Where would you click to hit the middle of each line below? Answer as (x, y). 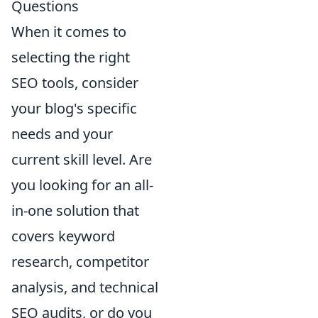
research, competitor (80, 261)
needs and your (62, 133)
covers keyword (63, 236)
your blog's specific (74, 108)
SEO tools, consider (75, 82)
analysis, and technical (85, 287)
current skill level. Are (82, 159)
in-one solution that (75, 210)
